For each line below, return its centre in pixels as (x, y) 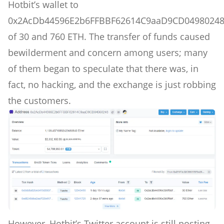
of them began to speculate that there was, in (103, 68)
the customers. (39, 100)
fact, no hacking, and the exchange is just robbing (112, 84)
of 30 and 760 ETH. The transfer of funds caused (109, 36)
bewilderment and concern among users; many (108, 52)
